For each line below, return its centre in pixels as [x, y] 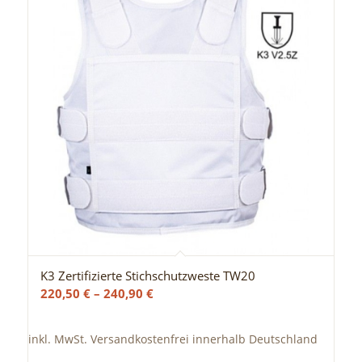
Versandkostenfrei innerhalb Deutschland [204, 339]
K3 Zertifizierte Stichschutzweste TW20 [147, 275]
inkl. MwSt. [57, 339]
